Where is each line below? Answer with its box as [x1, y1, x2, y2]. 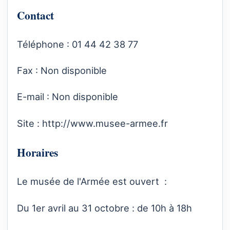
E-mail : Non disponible [17, 91, 118, 103]
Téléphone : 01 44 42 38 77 [17, 39, 138, 50]
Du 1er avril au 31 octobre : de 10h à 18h [17, 202, 192, 214]
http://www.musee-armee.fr [42, 117, 168, 129]
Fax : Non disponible [17, 65, 107, 76]
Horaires [17, 144, 58, 161]
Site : [17, 117, 42, 129]
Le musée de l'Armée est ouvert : [17, 176, 167, 187]
